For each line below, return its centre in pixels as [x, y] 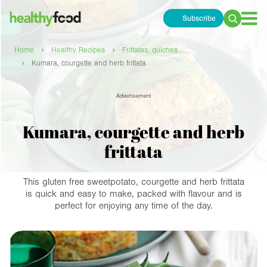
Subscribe [199, 18]
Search [238, 25]
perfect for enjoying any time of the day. [133, 206]
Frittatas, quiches [150, 50]
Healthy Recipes [78, 50]
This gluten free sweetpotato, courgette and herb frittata [133, 182]
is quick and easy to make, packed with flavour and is [133, 194]
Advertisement [133, 96]
